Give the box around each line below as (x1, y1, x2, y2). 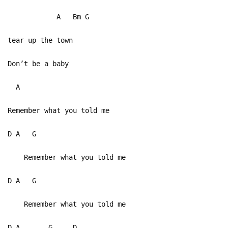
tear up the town (8, 36, 73, 44)
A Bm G (8, 12, 89, 21)
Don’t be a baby (8, 59, 69, 68)
